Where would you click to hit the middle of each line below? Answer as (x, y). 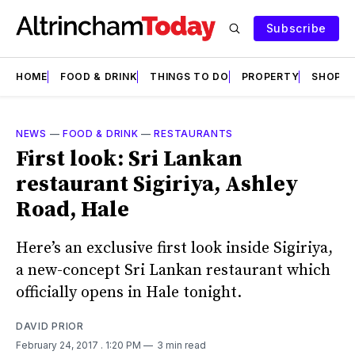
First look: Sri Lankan (129, 159)
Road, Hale (73, 210)
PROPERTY (270, 76)
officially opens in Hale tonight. (129, 292)
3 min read (181, 345)
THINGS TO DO (189, 76)
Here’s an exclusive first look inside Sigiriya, (174, 248)
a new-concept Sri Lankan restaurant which (173, 270)
